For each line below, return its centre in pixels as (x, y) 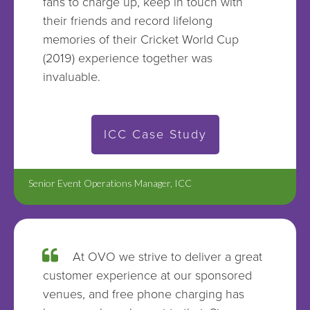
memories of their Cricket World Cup (140, 39)
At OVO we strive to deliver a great (167, 256)
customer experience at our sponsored (147, 275)
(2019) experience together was (127, 58)
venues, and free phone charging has (143, 294)
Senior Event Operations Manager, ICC (110, 183)
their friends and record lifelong (127, 20)
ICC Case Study (155, 134)
